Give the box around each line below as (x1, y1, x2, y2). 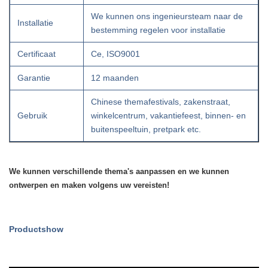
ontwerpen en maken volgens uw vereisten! (9, 181, 169, 190)
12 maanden (91, 73, 139, 83)
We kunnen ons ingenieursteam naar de (91, 11, 243, 21)
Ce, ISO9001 (91, 49, 140, 59)
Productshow (9, 224, 63, 234)
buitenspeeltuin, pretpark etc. (91, 124, 201, 134)
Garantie (17, 73, 50, 83)
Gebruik (17, 111, 47, 120)
